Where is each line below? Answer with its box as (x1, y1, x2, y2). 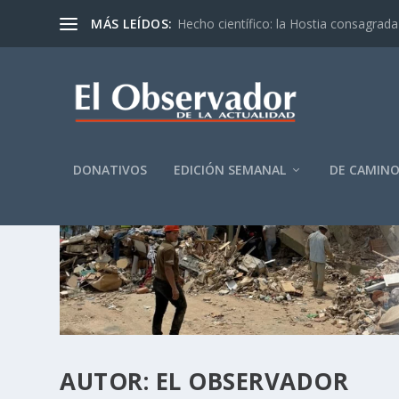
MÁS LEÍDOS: (91, 14, 173, 32)
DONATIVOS (73, 161, 148, 178)
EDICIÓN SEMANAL (174, 161, 287, 178)
